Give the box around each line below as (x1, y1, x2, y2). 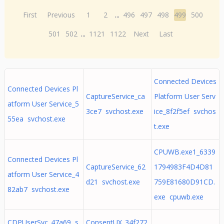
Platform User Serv (153, 91, 215, 101)
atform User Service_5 (7, 99, 79, 108)
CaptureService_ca (85, 91, 145, 101)
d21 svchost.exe (85, 177, 140, 186)
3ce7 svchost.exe (85, 106, 143, 116)
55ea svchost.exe (7, 114, 65, 123)
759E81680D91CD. (153, 177, 215, 186)
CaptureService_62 (85, 162, 145, 171)
